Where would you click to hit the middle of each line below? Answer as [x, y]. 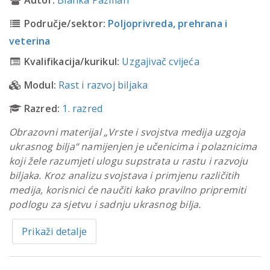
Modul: [40, 85]
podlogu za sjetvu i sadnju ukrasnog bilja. [105, 205]
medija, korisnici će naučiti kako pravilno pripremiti [128, 190]
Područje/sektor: [64, 24]
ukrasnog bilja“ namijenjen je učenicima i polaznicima [133, 147]
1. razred [83, 109]
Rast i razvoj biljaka [103, 85]
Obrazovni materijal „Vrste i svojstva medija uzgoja [127, 132]
